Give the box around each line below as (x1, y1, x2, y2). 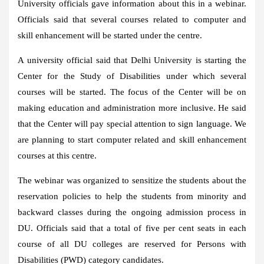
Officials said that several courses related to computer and (18, 14, 246, 24)
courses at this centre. (18, 150, 97, 160)
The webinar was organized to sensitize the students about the (18, 175, 246, 185)
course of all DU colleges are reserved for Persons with (18, 239, 246, 249)
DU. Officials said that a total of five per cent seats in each (18, 223, 246, 233)
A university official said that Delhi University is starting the (18, 55, 246, 65)
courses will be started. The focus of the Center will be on (18, 87, 246, 97)
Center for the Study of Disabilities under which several (18, 71, 246, 81)
